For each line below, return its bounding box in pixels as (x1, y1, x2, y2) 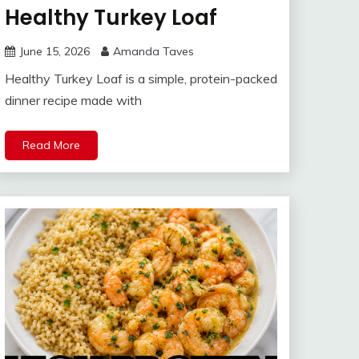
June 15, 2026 (19, 43, 90, 58)
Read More (22, 137, 80, 152)
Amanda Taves (113, 43, 194, 58)
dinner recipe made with (5, 91, 142, 108)
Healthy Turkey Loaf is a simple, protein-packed (5, 70, 277, 87)
